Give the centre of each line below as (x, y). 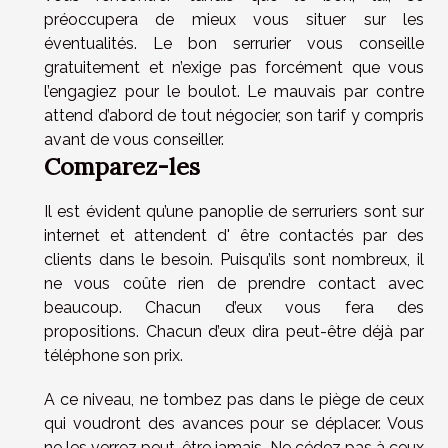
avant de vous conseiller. (134, 139)
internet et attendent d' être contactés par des (234, 235)
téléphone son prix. (113, 355)
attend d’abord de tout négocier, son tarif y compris (234, 115)
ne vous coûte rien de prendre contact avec (234, 283)
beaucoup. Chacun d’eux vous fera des (234, 307)
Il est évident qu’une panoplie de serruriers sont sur (234, 211)
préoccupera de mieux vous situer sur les (234, 19)
